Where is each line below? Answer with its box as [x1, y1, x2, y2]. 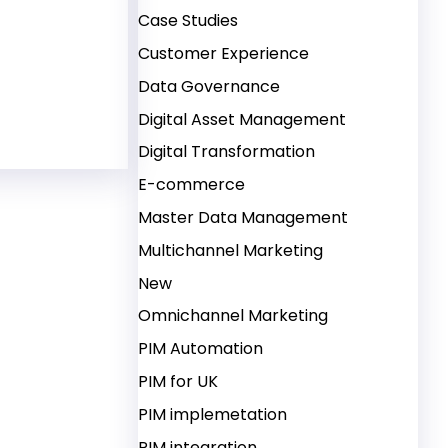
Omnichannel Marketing [138, 304, 329, 328]
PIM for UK [138, 369, 219, 393]
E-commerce [138, 173, 246, 197]
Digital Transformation [138, 140, 316, 164]
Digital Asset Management [138, 107, 347, 131]
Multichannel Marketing [138, 238, 324, 262]
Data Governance [138, 74, 281, 98]
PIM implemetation [138, 402, 288, 426]
